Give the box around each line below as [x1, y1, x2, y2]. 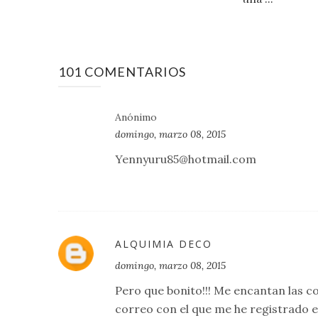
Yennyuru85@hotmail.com [115, 152, 256, 167]
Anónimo [115, 111, 157, 124]
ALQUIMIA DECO [115, 237, 212, 251]
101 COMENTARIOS [58, 64, 186, 80]
